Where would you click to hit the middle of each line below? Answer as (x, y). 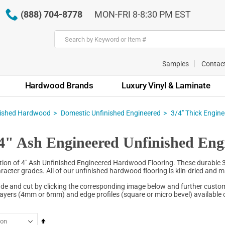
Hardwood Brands (59, 85)
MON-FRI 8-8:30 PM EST (142, 14)
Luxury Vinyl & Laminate (166, 85)
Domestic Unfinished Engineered (111, 113)
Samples (176, 64)
